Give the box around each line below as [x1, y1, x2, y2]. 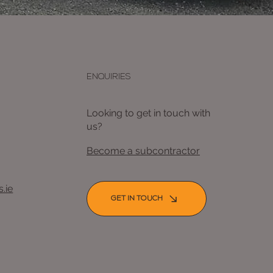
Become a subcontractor [87, 145, 200, 157]
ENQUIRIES [87, 73, 131, 82]
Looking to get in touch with [87, 107, 210, 119]
